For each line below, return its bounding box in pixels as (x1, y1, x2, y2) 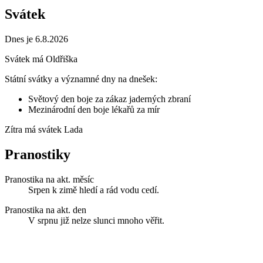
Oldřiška (46, 53, 77, 64)
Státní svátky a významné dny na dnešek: (5, 73, 157, 84)
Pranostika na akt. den (5, 204, 86, 215)
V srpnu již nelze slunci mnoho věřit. (28, 215, 164, 225)
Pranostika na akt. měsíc (5, 174, 94, 184)
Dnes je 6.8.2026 (5, 33, 68, 44)
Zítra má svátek (5, 124, 64, 134)
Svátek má (5, 53, 46, 64)
